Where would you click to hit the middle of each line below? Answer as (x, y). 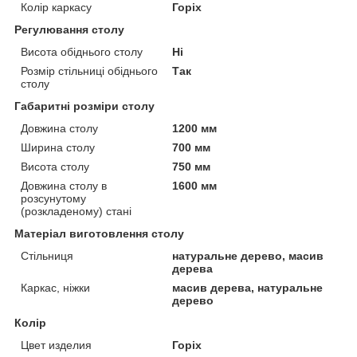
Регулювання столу (69, 29)
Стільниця (47, 255)
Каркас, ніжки (55, 287)
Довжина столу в (64, 185)
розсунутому (53, 198)
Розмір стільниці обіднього (89, 71)
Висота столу (55, 166)
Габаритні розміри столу (84, 106)
